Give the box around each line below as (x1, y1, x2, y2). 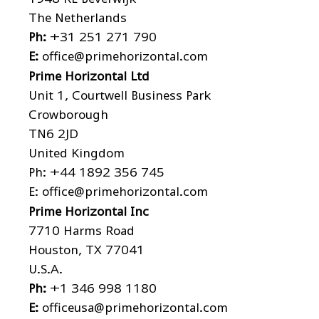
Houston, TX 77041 (28, 243, 145, 257)
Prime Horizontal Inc (28, 204, 149, 219)
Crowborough (28, 108, 108, 122)
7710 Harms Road (28, 224, 135, 238)
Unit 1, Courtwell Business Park (28, 88, 211, 103)
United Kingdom (28, 146, 125, 160)
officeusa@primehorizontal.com (42, 300, 228, 315)
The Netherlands (28, 11, 127, 25)
